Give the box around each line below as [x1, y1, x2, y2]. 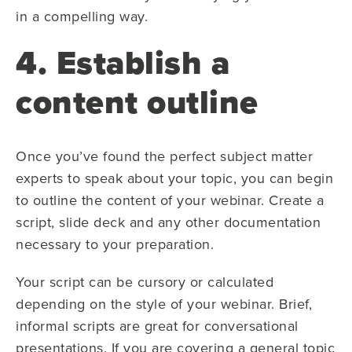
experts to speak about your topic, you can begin [16, 167, 333, 188]
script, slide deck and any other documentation [16, 211, 321, 232]
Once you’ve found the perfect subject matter [16, 145, 313, 166]
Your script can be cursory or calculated [16, 271, 273, 291]
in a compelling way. [16, 5, 148, 26]
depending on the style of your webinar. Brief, [16, 293, 312, 313]
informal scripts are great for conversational [16, 315, 299, 335]
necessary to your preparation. [16, 233, 214, 254]
